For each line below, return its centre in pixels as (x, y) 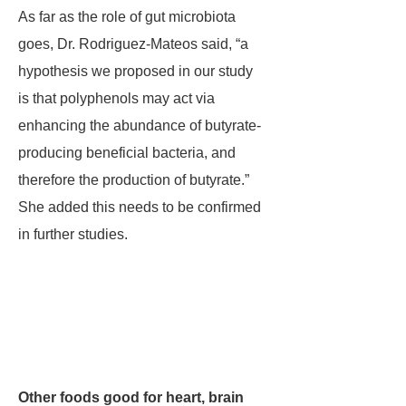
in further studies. (73, 234)
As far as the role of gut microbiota (127, 17)
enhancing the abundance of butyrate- (140, 126)
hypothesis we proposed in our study (135, 71)
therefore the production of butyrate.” (134, 180)
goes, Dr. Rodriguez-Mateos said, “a (133, 44)
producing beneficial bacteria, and (127, 153)
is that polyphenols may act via (116, 98)
